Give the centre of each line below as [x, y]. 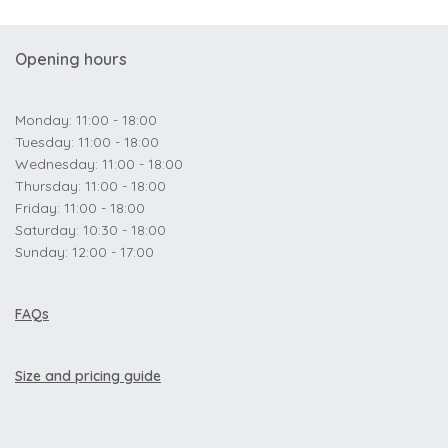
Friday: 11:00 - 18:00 [80, 208]
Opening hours [71, 59]
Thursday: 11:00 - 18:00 [90, 186]
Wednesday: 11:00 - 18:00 [99, 164]
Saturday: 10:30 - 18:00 [90, 230]
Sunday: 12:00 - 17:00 [84, 252]
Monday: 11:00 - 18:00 [86, 120]
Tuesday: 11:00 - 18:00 [87, 142]
